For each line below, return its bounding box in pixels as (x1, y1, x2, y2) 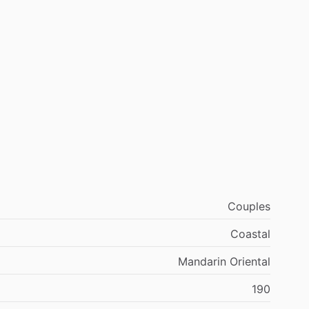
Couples (228, 199, 270, 213)
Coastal (230, 226, 270, 241)
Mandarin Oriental (178, 254, 270, 268)
